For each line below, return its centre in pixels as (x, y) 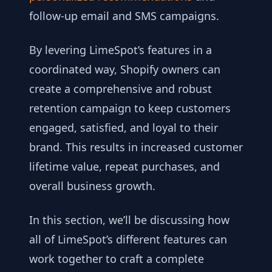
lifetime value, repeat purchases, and (124, 166)
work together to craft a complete (117, 258)
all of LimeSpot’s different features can (128, 239)
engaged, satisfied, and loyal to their (124, 127)
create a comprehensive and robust (121, 88)
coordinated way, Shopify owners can (125, 69)
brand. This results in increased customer (136, 147)
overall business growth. (92, 185)
